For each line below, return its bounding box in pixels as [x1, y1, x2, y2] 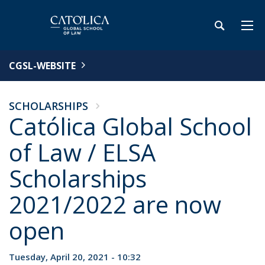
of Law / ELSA [9, 136, 156, 169]
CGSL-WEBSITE [9, 59, 76, 72]
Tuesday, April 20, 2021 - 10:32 [9, 251, 141, 263]
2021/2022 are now [9, 188, 221, 221]
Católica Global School [9, 110, 252, 143]
